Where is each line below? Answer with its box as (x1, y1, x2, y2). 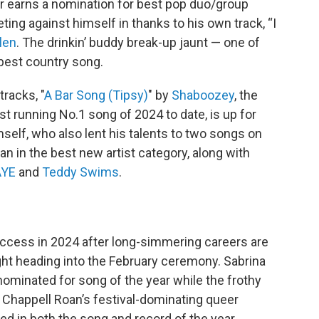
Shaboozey (172, 88, 234, 103)
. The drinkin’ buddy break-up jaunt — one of (16, 35, 260, 50)
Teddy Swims (42, 164, 119, 179)
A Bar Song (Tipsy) (44, 88, 148, 103)
